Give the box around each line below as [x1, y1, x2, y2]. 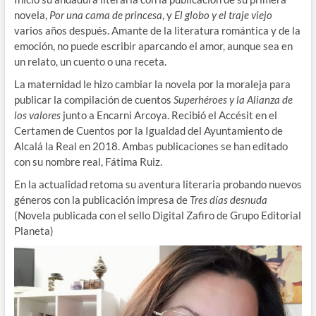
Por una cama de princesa [49, 8, 162, 21]
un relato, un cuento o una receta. [13, 54, 166, 68]
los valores [13, 108, 61, 121]
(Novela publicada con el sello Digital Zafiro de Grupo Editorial [13, 208, 301, 221]
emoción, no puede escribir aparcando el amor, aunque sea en [13, 39, 293, 52]
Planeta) [13, 224, 54, 237]
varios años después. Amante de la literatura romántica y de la [13, 23, 300, 37]
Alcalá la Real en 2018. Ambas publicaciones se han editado [13, 139, 288, 152]
